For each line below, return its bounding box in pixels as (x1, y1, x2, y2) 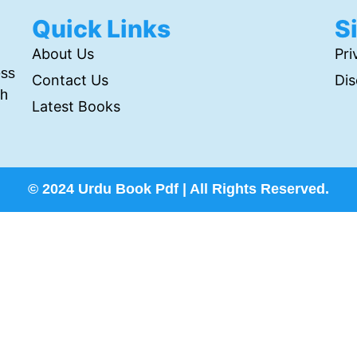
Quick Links (31, 14, 171, 43)
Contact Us (31, 71, 108, 88)
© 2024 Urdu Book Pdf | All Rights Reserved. (28, 181, 329, 198)
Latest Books (31, 97, 120, 115)
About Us (31, 45, 94, 62)
